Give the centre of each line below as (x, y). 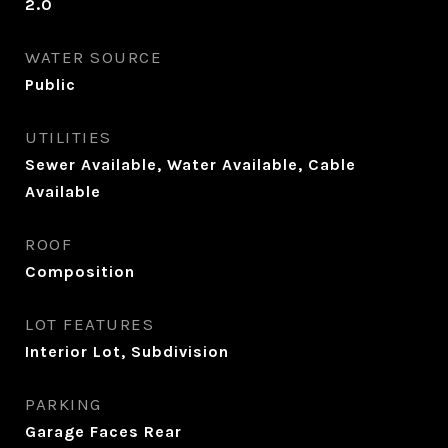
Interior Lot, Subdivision (127, 351)
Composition (80, 271)
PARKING (63, 404)
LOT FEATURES (89, 324)
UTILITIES (68, 137)
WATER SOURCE (93, 57)
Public (50, 84)
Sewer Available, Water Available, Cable (190, 164)
